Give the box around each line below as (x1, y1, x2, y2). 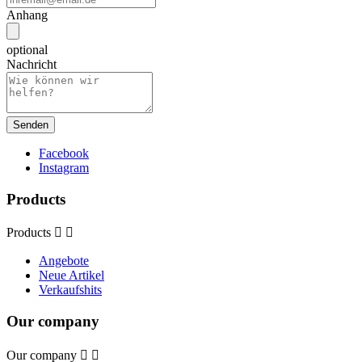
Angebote (39, 254, 89, 268)
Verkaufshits (39, 283, 102, 297)
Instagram (39, 160, 89, 175)
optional (6, 42, 48, 57)
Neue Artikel (39, 268, 104, 283)
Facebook (39, 145, 89, 160)
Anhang (6, 7, 48, 22)
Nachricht (6, 57, 57, 71)
